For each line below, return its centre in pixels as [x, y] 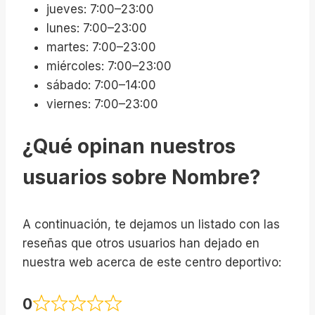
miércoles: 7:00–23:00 [109, 66]
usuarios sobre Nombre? [142, 178]
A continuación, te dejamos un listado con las [151, 225]
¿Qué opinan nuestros [129, 147]
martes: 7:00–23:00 [101, 47]
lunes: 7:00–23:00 [97, 28]
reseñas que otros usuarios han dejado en [141, 244]
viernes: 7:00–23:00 [102, 104]
